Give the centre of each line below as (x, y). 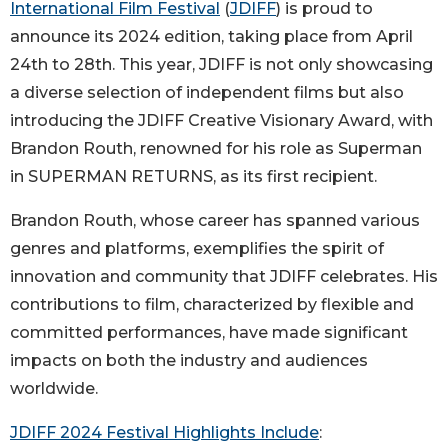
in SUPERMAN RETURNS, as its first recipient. (193, 176)
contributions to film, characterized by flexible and (212, 304)
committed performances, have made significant (209, 332)
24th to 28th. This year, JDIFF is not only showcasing (221, 64)
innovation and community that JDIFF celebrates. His (224, 276)
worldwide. (54, 388)
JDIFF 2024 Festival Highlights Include (164, 432)
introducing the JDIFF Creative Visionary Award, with (221, 120)
